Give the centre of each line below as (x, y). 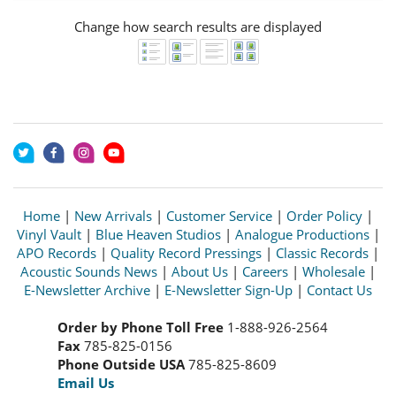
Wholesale (334, 271)
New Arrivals (113, 215)
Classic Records (322, 252)
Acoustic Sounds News (89, 271)
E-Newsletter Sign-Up (228, 289)
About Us (200, 271)
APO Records (57, 252)
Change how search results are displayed (198, 26)
